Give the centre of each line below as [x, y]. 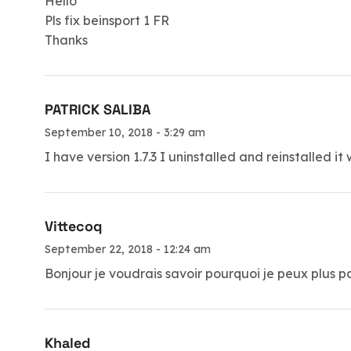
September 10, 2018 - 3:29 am [125, 133]
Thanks [66, 40]
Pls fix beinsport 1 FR [107, 21]
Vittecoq [73, 226]
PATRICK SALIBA [98, 110]
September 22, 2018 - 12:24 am [128, 249]
